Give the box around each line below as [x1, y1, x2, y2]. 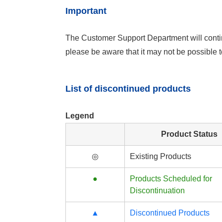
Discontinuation [130, 186, 185, 195]
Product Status [161, 130, 218, 138]
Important [65, 6, 107, 16]
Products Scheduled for [130, 174, 212, 183]
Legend [65, 111, 94, 120]
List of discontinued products [65, 84, 191, 94]
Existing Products [130, 152, 191, 161]
